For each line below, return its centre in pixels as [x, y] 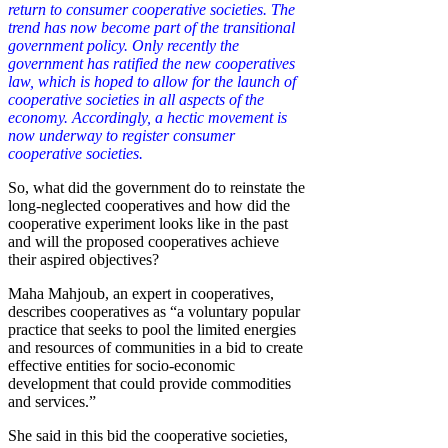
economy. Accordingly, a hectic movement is [147, 118]
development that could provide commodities [149, 384]
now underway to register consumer [121, 136]
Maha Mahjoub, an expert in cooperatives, [141, 294]
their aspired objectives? [83, 260]
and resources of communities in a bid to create [155, 348]
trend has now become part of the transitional [151, 28]
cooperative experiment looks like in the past [148, 224]
